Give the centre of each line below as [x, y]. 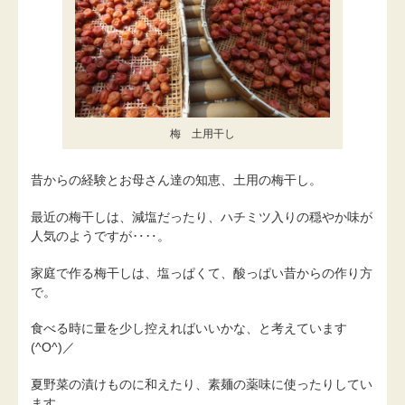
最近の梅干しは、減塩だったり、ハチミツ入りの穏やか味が [202, 217]
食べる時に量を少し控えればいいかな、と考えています [195, 329]
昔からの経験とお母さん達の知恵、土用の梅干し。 [176, 179]
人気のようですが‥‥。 [100, 235]
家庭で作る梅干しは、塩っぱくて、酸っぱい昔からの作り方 [202, 273]
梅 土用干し [202, 133]
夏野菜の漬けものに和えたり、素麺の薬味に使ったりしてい [202, 385]
